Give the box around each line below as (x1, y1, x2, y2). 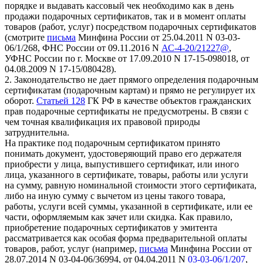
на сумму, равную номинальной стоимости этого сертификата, (5, 180, 257, 190)
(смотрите (5, 32, 47, 42)
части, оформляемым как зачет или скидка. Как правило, (5, 211, 232, 222)
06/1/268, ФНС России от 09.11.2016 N (5, 42, 161, 53)
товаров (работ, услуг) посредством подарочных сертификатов (5, 21, 257, 32)
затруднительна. (5, 127, 69, 137)
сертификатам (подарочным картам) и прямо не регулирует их (5, 85, 255, 95)
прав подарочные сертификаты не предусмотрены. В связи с (5, 106, 248, 116)
